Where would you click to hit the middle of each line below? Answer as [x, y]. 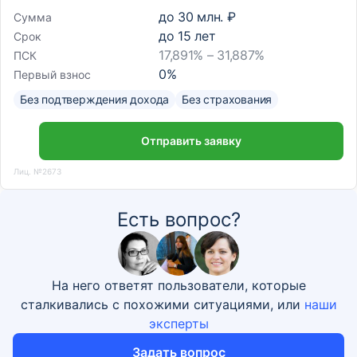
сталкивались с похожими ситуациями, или [162, 304]
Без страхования [227, 99]
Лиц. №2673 [37, 171]
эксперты [178, 324]
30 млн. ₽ [207, 17]
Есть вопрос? [178, 220]
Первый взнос [52, 74]
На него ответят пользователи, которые [178, 285]
